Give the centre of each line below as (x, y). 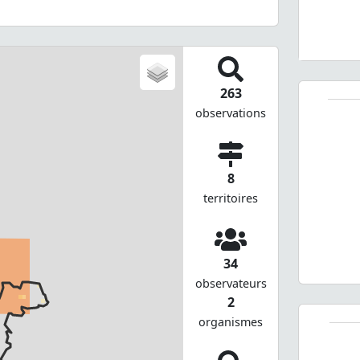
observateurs (231, 283)
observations (231, 112)
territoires (231, 198)
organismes (231, 321)
